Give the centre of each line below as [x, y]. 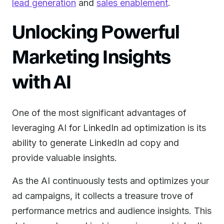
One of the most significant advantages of [99, 113]
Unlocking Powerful [96, 31]
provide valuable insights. [64, 158]
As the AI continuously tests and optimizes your [110, 181]
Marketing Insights [91, 56]
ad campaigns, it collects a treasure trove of [103, 196]
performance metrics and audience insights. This [112, 211]
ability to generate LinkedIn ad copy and [95, 143]
